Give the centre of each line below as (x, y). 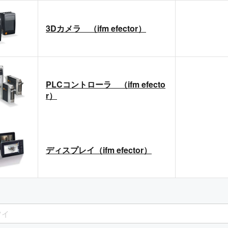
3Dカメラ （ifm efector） (96, 28)
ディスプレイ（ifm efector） (99, 150)
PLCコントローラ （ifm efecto (106, 84)
